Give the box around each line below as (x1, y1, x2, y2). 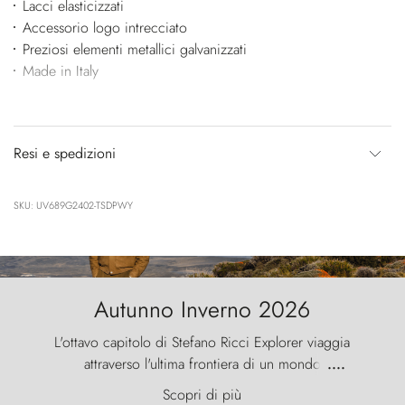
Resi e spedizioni (14, 142, 116, 164)
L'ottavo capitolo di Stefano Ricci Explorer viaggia (54, 331, 351, 353)
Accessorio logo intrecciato (22, 16, 187, 38)
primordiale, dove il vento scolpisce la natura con (55, 374, 350, 396)
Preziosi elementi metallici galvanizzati (22, 38, 247, 60)
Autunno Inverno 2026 (94, 292, 311, 325)
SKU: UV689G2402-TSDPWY (14, 197, 133, 212)
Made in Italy (22, 60, 99, 81)
